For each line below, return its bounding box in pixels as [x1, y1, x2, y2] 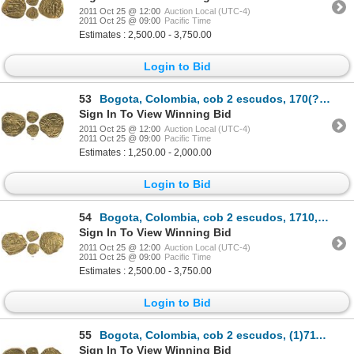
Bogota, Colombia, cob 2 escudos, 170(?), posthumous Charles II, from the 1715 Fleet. [100, 92, 319, 106]
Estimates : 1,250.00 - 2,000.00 [79, 147, 212, 159]
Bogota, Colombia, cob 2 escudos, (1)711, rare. [100, 328, 315, 341]
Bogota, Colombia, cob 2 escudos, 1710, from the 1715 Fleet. [100, 210, 318, 224]
